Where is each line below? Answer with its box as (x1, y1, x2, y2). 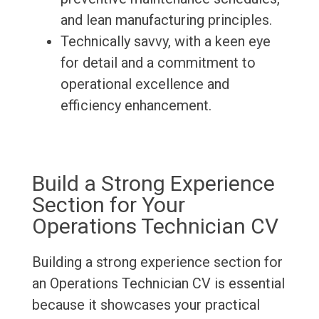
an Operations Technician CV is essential (31, 275, 285, 293)
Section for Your (31, 192, 185, 218)
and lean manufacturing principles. (60, 11, 272, 29)
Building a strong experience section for (31, 253, 283, 271)
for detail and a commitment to (60, 54, 256, 72)
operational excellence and (60, 75, 229, 93)
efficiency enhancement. (60, 97, 211, 115)
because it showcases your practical (31, 296, 260, 314)
